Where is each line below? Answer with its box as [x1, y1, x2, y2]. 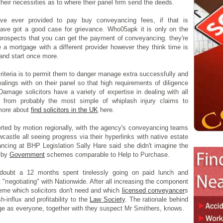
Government [9, 151, 45, 159]
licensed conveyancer [121, 187, 185, 195]
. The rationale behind [125, 196, 189, 204]
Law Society [90, 196, 125, 204]
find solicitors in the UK [31, 106, 98, 114]
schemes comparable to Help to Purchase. [45, 151, 170, 159]
